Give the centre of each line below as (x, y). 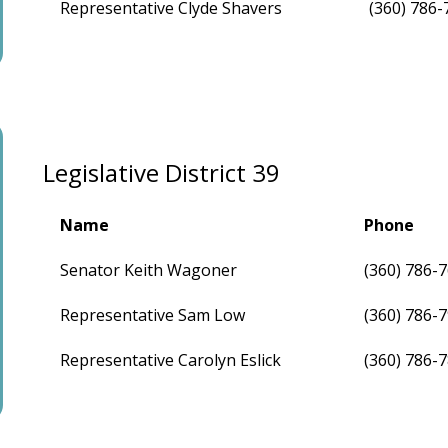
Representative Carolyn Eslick (171, 360)
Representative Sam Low (153, 315)
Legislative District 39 (162, 173)
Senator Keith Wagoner (149, 270)
